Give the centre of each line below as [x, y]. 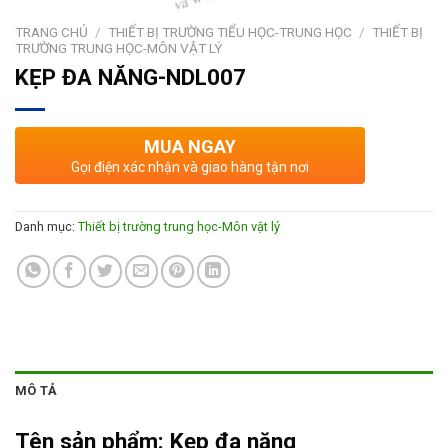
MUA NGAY [190, 146]
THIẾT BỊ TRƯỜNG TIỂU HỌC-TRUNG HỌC [230, 32]
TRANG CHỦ [51, 32]
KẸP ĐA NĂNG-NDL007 [130, 76]
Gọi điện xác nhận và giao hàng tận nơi [190, 166]
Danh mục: [46, 226]
